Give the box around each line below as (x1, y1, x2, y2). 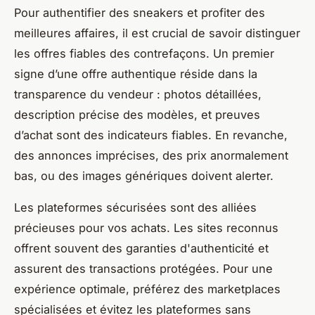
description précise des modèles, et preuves (14, 108, 260, 122)
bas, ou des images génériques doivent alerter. (14, 169, 274, 184)
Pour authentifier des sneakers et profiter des (14, 6, 265, 20)
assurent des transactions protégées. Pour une (14, 262, 273, 276)
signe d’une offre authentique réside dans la (14, 67, 257, 82)
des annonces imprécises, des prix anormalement (14, 148, 288, 163)
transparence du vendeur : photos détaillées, (14, 87, 262, 102)
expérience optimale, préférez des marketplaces (14, 282, 281, 297)
